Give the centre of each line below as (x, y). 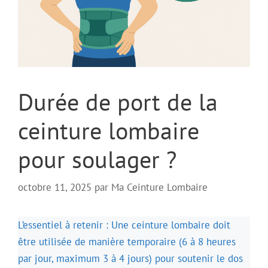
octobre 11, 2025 (55, 188)
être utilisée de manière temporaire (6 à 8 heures (127, 242)
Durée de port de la (118, 101)
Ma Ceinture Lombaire (159, 188)
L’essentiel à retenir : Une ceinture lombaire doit (124, 225)
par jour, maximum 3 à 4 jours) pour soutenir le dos (130, 259)
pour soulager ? (97, 159)
